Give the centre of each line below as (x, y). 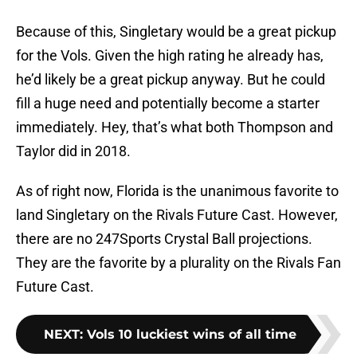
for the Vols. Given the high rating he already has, (170, 56)
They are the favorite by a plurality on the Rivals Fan (178, 263)
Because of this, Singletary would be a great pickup (176, 32)
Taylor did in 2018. (73, 151)
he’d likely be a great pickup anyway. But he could (171, 80)
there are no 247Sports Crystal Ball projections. (164, 239)
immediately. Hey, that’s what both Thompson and (175, 127)
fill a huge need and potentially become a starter (168, 104)
